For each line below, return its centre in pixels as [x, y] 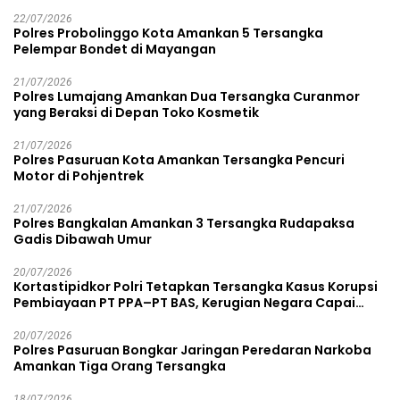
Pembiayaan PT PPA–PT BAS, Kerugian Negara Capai [184, 302]
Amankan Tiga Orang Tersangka [120, 366]
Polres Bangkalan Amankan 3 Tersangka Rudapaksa [184, 223]
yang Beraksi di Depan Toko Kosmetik [136, 112]
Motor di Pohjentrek [79, 175]
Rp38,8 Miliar [55, 318]
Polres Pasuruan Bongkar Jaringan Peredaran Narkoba [192, 350]
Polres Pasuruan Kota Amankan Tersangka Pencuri [179, 159]
